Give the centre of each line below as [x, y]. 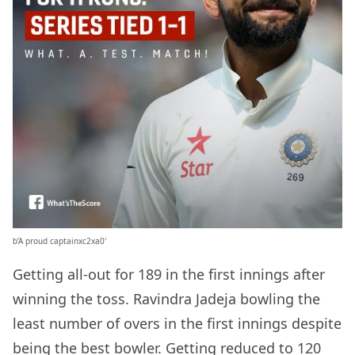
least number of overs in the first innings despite [177, 324]
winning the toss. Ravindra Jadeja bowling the [166, 299]
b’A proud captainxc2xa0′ [59, 241]
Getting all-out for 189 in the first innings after [169, 275]
